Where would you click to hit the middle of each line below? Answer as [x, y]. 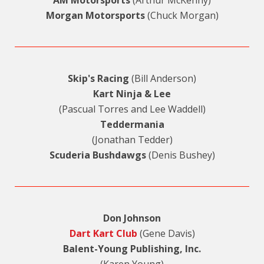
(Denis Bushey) [180, 155]
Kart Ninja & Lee [132, 94]
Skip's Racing [98, 79]
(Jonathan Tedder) [132, 140]
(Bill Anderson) [163, 79]
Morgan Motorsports [95, 16]
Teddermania [132, 125]
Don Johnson [132, 218]
